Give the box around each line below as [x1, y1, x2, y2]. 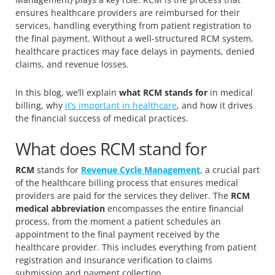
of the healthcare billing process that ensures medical [15, 176, 238, 188]
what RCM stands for [119, 87, 207, 99]
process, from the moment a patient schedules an [15, 215, 221, 227]
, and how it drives [177, 99, 253, 112]
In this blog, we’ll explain [15, 87, 119, 99]
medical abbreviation [15, 202, 105, 214]
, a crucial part [200, 163, 260, 176]
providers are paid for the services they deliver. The [15, 189, 231, 201]
